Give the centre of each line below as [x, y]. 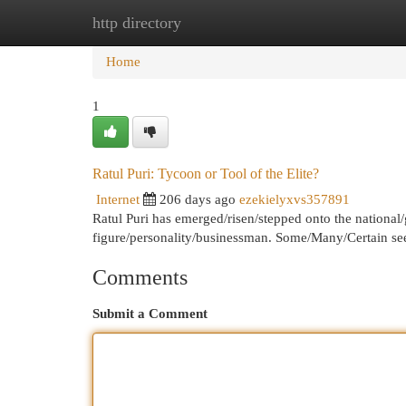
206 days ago [198, 199]
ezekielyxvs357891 [295, 199]
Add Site [332, 23]
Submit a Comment [150, 314]
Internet [118, 199]
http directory [137, 23]
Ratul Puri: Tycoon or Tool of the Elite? [206, 174]
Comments [140, 277]
